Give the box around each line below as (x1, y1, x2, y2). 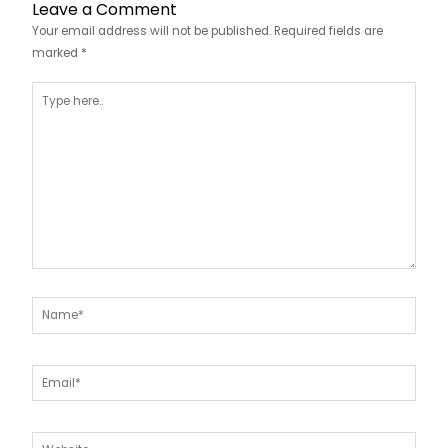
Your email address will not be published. (31, 22, 271, 39)
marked (31, 44, 81, 61)
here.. (30, 103, 61, 120)
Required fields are (273, 22, 383, 39)
